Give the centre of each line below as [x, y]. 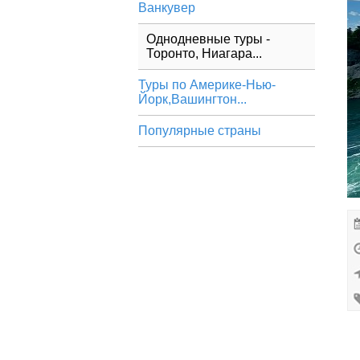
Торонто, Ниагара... [204, 53]
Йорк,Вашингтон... [192, 99]
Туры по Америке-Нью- [207, 85]
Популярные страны [200, 131]
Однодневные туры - [208, 39]
